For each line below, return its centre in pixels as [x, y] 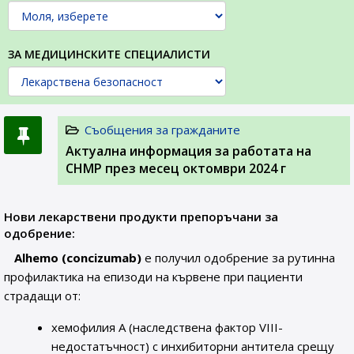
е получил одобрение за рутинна [239, 258]
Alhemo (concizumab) [78, 258]
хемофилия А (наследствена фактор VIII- [168, 327]
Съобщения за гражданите [162, 130]
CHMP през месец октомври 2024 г [176, 168]
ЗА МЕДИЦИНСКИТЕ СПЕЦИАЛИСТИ [109, 54]
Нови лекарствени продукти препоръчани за [141, 217]
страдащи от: [42, 296]
